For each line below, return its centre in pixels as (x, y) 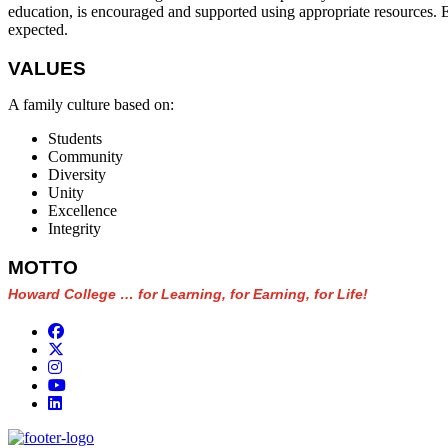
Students (75, 138)
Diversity (77, 174)
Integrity (74, 228)
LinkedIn (90, 402)
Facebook (94, 330)
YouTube (94, 384)
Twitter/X (93, 348)
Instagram (92, 366)
